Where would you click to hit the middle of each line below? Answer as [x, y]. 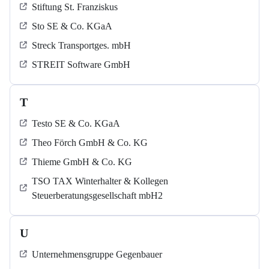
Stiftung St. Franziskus [75, 7]
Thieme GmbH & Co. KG [82, 162]
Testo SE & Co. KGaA [76, 124]
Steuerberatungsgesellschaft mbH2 [97, 196]
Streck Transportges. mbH [81, 46]
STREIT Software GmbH [81, 65]
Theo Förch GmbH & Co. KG [90, 143]
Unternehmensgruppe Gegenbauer [97, 255]
